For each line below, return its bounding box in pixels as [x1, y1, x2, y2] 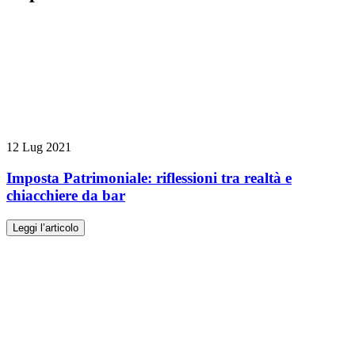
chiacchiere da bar [6, 187, 125, 204]
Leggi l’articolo [13, 221, 78, 234]
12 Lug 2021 [6, 140, 71, 155]
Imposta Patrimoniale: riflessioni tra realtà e [6, 170, 292, 187]
